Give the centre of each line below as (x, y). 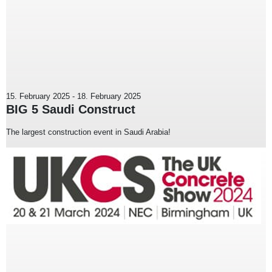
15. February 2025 (38, 97)
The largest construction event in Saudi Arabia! (88, 132)
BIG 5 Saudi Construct (71, 110)
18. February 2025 (109, 97)
